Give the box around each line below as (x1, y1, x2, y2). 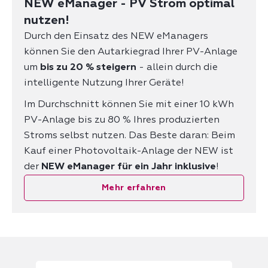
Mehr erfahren (102, 183, 166, 192)
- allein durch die (136, 62, 218, 72)
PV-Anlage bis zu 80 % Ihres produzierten (24, 115, 220, 125)
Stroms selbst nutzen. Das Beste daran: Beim (24, 130, 235, 141)
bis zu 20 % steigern (40, 62, 136, 72)
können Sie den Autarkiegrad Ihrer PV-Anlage (24, 47, 237, 57)
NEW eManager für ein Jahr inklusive (41, 162, 216, 172)
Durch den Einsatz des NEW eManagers (24, 31, 208, 41)
